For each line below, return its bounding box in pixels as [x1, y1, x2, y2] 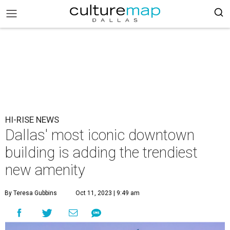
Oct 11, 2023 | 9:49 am [75, 189, 140, 197]
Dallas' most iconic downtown [5, 126, 195, 144]
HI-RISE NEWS [5, 114, 59, 125]
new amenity [5, 161, 85, 179]
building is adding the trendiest [5, 144, 198, 161]
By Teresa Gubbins [5, 189, 57, 197]
